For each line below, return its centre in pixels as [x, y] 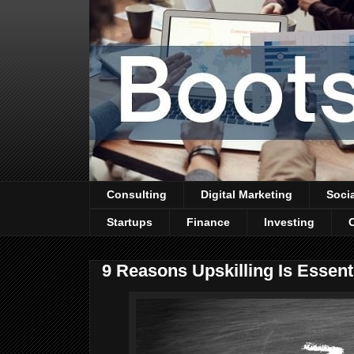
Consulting [137, 195]
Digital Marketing [247, 195]
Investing [289, 222]
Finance [208, 222]
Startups [130, 222]
